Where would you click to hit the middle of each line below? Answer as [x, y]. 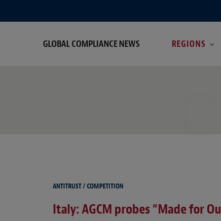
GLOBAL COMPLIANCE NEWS [91, 43]
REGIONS [189, 44]
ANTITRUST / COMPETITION [88, 186]
